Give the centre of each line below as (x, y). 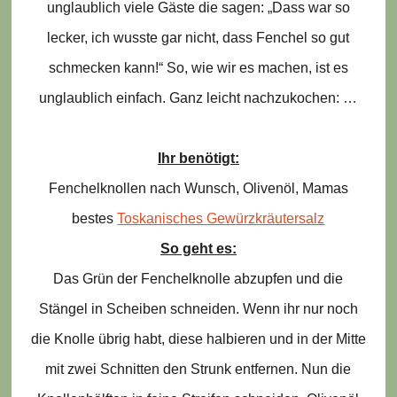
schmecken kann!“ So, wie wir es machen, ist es (198, 67)
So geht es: (198, 248)
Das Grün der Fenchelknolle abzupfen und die (198, 278)
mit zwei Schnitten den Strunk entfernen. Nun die (198, 369)
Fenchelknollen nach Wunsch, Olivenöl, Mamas (198, 188)
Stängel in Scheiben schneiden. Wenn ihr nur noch (198, 308)
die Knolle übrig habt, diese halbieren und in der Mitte (198, 339)
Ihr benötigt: (198, 158)
